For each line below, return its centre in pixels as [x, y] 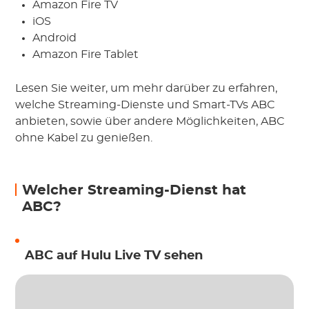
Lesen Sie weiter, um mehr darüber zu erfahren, [147, 89]
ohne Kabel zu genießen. [84, 138]
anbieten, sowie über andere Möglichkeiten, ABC [150, 122]
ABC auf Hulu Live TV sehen [114, 256]
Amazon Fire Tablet [86, 55]
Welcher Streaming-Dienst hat [134, 191]
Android [55, 38]
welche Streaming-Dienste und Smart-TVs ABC [146, 105]
